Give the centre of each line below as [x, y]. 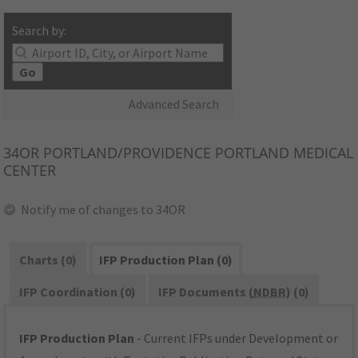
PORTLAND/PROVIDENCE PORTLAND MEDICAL [197, 153]
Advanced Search [174, 104]
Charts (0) [48, 260]
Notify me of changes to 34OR [103, 210]
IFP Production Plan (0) [165, 260]
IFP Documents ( [205, 292]
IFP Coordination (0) [78, 292]
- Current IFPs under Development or [237, 338]
